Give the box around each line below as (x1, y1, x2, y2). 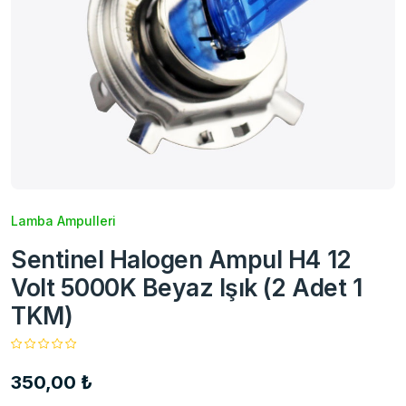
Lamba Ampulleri (11, 212, 116, 228)
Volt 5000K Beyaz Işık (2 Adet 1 (11, 272, 362, 302)
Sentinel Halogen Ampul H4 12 (11, 244, 352, 274)
